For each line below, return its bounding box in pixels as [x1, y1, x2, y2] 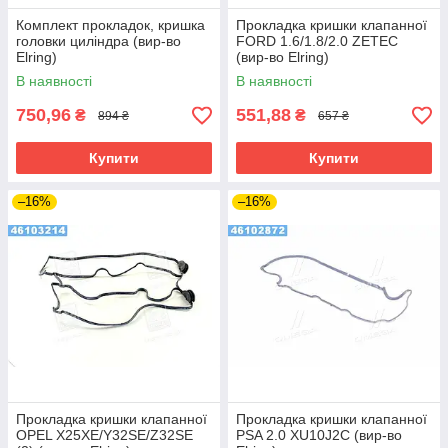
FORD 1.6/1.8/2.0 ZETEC [236, 33, 398, 49]
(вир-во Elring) [236, 49, 329, 65]
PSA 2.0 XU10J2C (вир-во [236, 427, 402, 443]
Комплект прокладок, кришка [16, 17, 205, 33]
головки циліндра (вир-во [16, 33, 181, 49]
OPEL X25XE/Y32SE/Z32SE [16, 427, 193, 443]
